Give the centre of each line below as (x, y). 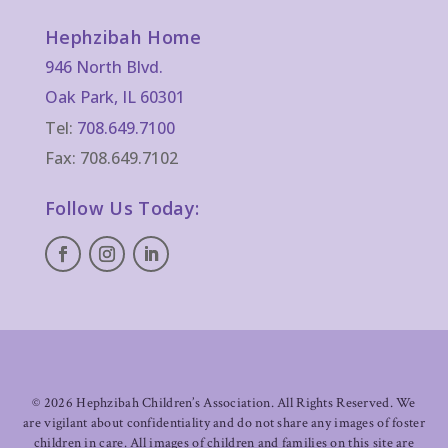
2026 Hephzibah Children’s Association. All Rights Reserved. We (229, 402)
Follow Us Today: (122, 207)
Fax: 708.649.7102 (111, 157)
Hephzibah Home (123, 37)
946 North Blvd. (103, 67)
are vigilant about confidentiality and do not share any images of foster (224, 422)
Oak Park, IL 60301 (114, 97)
